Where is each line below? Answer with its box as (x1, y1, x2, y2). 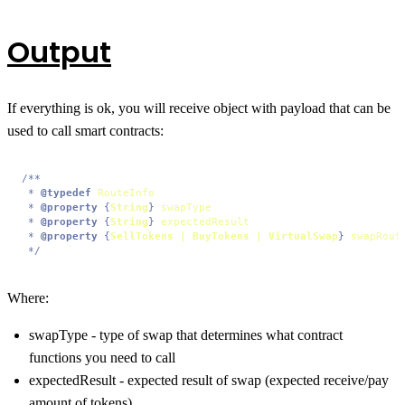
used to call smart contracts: (7, 122, 164, 138)
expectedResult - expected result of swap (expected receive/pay (29, 372, 389, 388)
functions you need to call (29, 349, 175, 365)
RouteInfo (98, 186, 155, 198)
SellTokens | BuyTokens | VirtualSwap (110, 230, 338, 241)
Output (7, 31, 111, 72)
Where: (7, 289, 49, 306)
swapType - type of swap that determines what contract (29, 326, 343, 343)
